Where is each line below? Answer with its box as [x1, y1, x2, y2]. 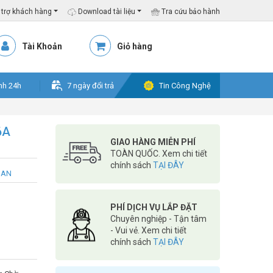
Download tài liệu [76, 7, 135, 16]
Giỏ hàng [117, 41, 152, 51]
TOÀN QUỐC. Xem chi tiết [110, 149, 207, 158]
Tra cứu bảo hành [160, 7, 220, 16]
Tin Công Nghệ [159, 81, 211, 90]
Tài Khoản [22, 41, 62, 51]
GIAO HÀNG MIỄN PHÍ [110, 137, 196, 147]
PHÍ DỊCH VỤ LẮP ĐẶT [110, 202, 197, 212]
